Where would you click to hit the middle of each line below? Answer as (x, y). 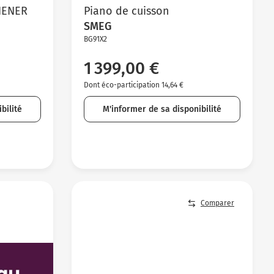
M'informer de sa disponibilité (162, 109)
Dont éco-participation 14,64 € (133, 85)
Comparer (217, 203)
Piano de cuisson (126, 11)
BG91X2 (95, 39)
